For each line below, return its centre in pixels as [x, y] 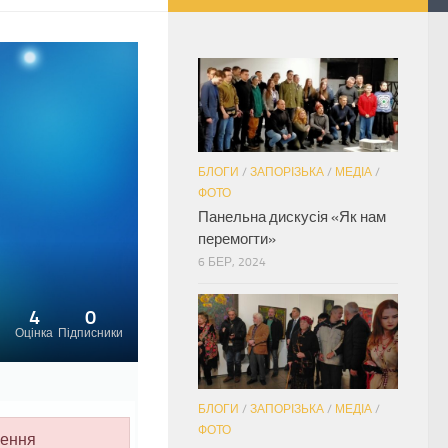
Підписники [90, 333]
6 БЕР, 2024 [232, 262]
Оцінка [34, 333]
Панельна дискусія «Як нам [292, 217]
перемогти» [237, 239]
